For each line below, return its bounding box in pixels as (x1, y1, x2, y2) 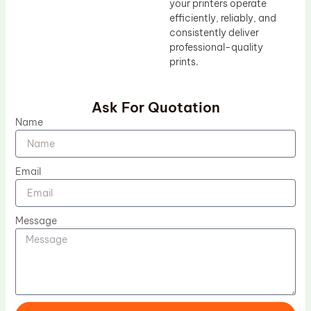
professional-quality (169, 40, 263, 53)
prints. (169, 55, 199, 68)
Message (15, 215, 57, 228)
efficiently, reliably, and (169, 11, 276, 24)
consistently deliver (169, 26, 259, 39)
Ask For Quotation (91, 99, 220, 117)
